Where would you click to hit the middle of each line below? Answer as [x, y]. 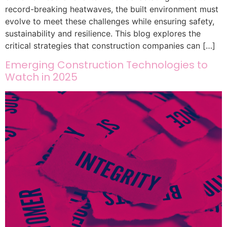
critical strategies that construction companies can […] [110, 46]
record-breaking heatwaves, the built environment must [112, 9]
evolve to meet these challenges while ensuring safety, [110, 22]
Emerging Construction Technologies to [106, 65]
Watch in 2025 [41, 77]
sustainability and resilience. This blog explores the [103, 34]
